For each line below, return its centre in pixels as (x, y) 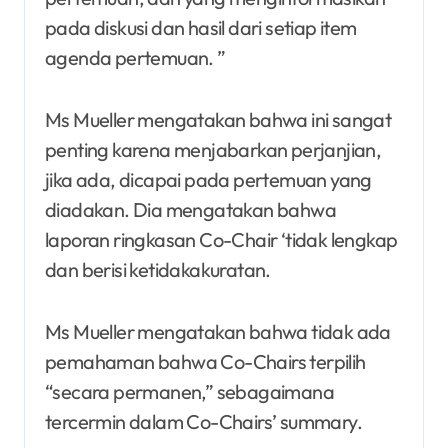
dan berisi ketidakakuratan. (158, 269)
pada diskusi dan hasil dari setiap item (201, 27)
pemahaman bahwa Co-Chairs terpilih (205, 361)
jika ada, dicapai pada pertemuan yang (208, 179)
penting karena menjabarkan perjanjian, (213, 149)
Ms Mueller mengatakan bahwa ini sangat (218, 119)
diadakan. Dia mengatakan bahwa (190, 209)
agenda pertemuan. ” (135, 57)
